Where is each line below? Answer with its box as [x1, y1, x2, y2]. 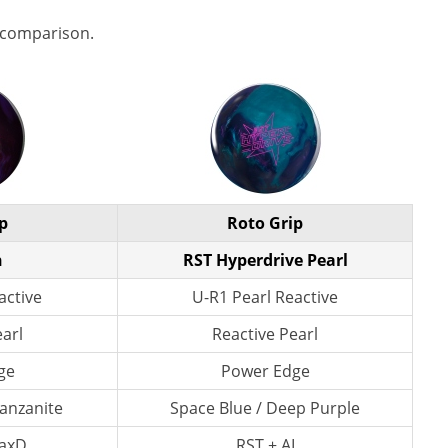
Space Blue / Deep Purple [170, 397, 360, 419]
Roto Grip [227, 212, 303, 234]
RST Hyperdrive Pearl [182, 249, 348, 271]
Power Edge [220, 360, 310, 382]
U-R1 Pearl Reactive [192, 286, 338, 308]
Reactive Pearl [212, 323, 318, 345]
